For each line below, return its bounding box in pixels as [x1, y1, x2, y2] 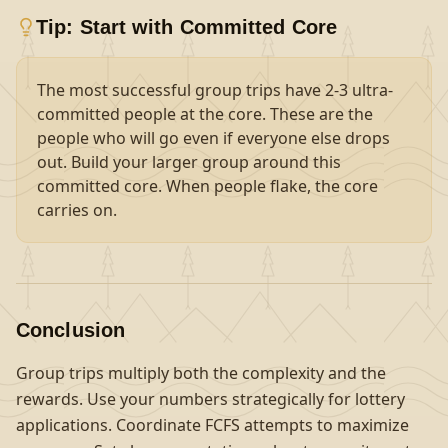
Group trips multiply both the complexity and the [16, 362, 386, 384]
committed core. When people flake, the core [37, 175, 378, 197]
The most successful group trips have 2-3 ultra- [37, 79, 393, 101]
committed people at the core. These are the [37, 103, 373, 125]
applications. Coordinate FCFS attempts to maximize [16, 414, 409, 436]
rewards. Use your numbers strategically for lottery [16, 388, 405, 410]
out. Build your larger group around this [37, 151, 341, 173]
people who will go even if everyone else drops [37, 127, 390, 149]
